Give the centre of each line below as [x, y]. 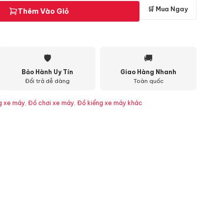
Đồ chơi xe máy [51, 103]
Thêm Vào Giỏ [43, 11]
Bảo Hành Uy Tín [47, 72]
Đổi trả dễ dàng [47, 81]
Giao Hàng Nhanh [148, 72]
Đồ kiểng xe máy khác [110, 103]
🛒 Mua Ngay [168, 9]
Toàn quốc [148, 81]
